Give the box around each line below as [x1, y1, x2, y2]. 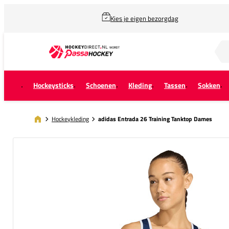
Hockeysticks [33, 80, 74, 91]
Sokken [198, 80, 220, 91]
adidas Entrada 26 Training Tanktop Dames [98, 114, 212, 124]
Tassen [164, 80, 186, 91]
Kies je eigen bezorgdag [110, 13, 178, 24]
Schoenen [86, 80, 116, 91]
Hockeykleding [52, 113, 89, 124]
